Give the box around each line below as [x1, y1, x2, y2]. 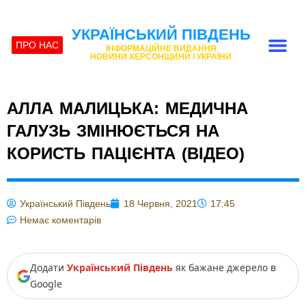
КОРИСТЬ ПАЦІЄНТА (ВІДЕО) [7, 144, 245, 163]
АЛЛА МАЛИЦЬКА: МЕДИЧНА [7, 99, 248, 117]
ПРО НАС [16, 40, 59, 51]
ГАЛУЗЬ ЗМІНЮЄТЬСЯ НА [7, 122, 219, 140]
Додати [30, 261, 67, 274]
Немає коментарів [20, 214, 101, 225]
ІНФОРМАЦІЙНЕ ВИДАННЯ [105, 44, 217, 53]
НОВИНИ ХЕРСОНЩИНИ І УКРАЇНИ [90, 52, 232, 61]
